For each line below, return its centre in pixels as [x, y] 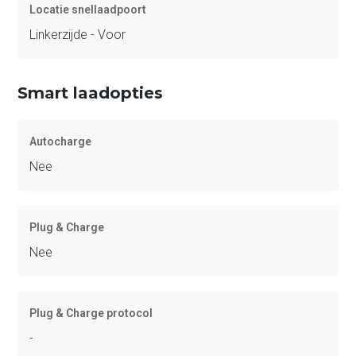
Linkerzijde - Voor [78, 34]
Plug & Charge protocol [91, 313]
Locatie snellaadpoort [88, 9]
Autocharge [61, 141]
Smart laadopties [91, 93]
